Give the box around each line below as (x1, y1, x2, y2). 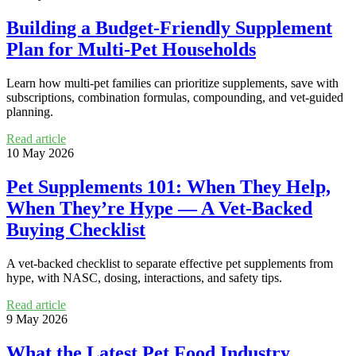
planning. (6, 105, 53, 118)
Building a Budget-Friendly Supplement (6, 17, 332, 39)
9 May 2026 (6, 311, 68, 326)
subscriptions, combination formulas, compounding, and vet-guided (6, 91, 343, 104)
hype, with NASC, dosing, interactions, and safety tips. (6, 270, 282, 284)
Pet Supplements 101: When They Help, (6, 176, 331, 197)
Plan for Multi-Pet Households (6, 39, 256, 60)
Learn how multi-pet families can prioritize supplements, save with (6, 76, 339, 90)
